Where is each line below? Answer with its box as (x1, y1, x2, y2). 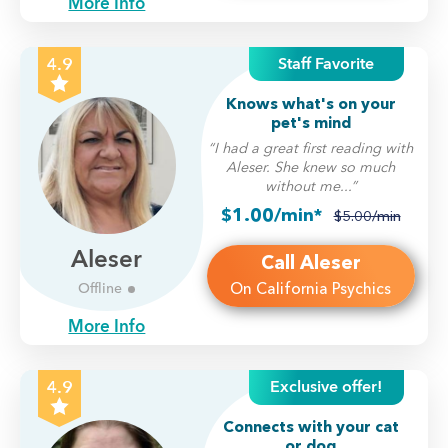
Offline (78, 280, 123, 298)
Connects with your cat (222, 417, 399, 437)
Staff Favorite (278, 52, 375, 75)
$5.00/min (333, 207, 401, 226)
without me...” (264, 176, 357, 195)
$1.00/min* (220, 204, 322, 227)
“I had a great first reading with (208, 138, 414, 157)
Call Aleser (260, 250, 361, 275)
